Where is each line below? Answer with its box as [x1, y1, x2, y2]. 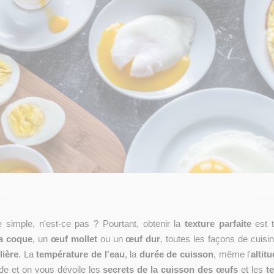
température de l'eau [36, 250, 125, 259]
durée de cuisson [139, 250, 214, 259]
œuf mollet [50, 234, 97, 244]
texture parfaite [184, 219, 251, 229]
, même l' [213, 250, 251, 259]
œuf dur [125, 234, 161, 244]
